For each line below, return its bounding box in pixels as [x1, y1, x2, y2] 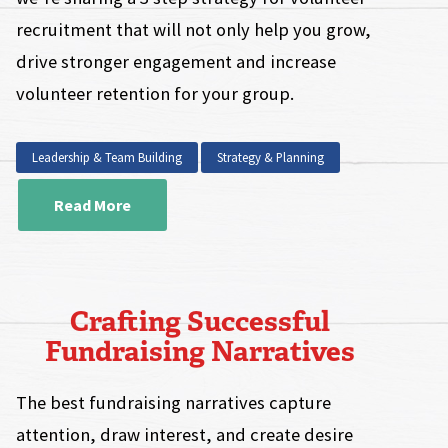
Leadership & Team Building [32, 149, 183, 166]
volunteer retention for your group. [16, 82, 295, 106]
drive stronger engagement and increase [16, 50, 337, 74]
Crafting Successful [70, 302, 331, 340]
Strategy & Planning [217, 149, 325, 166]
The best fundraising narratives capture [16, 390, 332, 414]
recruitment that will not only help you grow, [16, 18, 372, 42]
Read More [54, 194, 132, 215]
